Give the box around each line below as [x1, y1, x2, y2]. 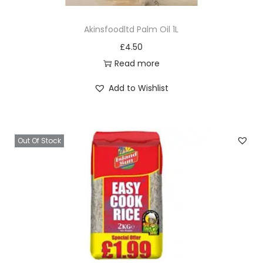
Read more [114, 58, 160, 69]
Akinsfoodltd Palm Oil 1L [84, 23, 179, 35]
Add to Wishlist [109, 82, 169, 94]
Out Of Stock [18, 136, 61, 146]
